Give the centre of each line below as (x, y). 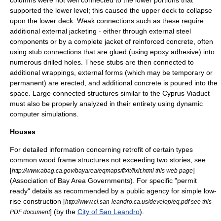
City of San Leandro (109, 212)
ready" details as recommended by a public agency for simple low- (113, 191)
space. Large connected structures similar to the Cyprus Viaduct (110, 93)
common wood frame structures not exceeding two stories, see (108, 160)
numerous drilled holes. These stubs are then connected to (102, 62)
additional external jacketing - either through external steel (100, 31)
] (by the (64, 212)
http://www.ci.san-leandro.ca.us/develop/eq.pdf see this (138, 202)
